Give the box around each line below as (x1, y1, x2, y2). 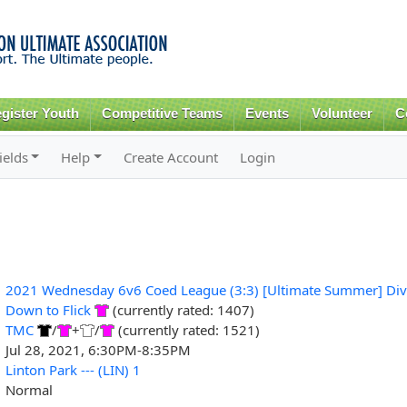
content (145, 42, 185, 59)
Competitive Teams (102, 106, 223, 121)
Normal (5, 380, 53, 399)
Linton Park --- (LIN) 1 (5, 360, 141, 379)
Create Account (124, 147, 219, 166)
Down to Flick (5, 300, 91, 319)
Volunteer (311, 106, 372, 121)
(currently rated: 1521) (114, 320, 260, 339)
